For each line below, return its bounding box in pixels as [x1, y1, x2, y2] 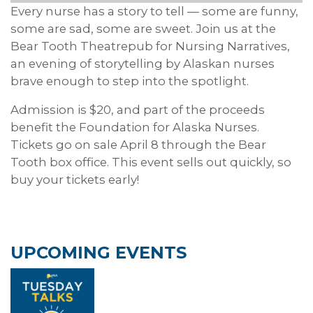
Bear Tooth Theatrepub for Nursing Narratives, [10, 38, 290, 53]
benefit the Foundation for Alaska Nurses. [10, 119, 259, 134]
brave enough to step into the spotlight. [10, 73, 249, 88]
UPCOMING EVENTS [10, 242, 187, 263]
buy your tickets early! [10, 172, 139, 187]
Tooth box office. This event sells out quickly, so [10, 154, 291, 169]
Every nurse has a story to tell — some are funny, [10, 3, 298, 18]
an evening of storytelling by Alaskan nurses [10, 56, 275, 71]
